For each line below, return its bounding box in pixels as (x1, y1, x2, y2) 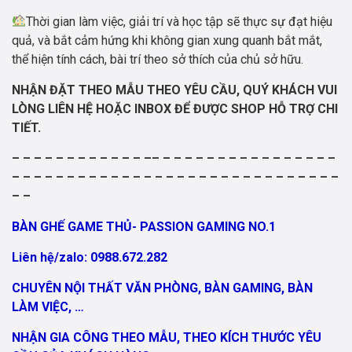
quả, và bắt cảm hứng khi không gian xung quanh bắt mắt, (12, 32, 322, 48)
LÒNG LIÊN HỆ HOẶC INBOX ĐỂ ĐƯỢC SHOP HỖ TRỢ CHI (12, 101, 338, 116)
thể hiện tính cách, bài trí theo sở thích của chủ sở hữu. (12, 51, 303, 67)
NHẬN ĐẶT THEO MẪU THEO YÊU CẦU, (12, 82, 243, 97)
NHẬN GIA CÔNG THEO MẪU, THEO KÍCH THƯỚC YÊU (12, 329, 321, 345)
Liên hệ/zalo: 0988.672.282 (12, 249, 167, 265)
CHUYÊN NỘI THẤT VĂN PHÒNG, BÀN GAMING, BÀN (12, 280, 313, 295)
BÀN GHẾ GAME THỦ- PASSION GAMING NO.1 (12, 218, 276, 234)
